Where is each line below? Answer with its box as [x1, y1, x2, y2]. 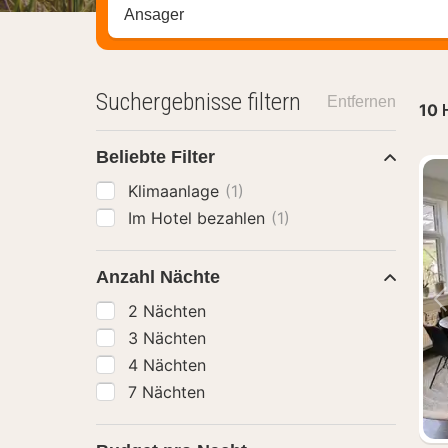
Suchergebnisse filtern [96, 88, 301, 116]
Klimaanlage [128, 181, 224, 201]
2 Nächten [128, 301, 206, 321]
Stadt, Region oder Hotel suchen [107, 5, 382, 26]
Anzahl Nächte [96, 267, 220, 287]
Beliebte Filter [96, 147, 215, 167]
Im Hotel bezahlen [128, 208, 270, 228]
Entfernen [326, 93, 396, 110]
